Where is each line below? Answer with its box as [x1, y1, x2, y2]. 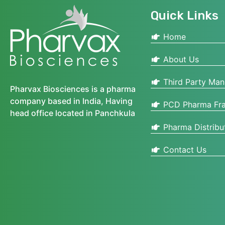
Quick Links [151, 9, 218, 23]
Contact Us [161, 145, 206, 155]
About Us [161, 54, 199, 65]
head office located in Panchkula [10, 108, 135, 119]
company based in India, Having [10, 96, 133, 106]
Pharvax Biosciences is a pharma [10, 84, 136, 94]
